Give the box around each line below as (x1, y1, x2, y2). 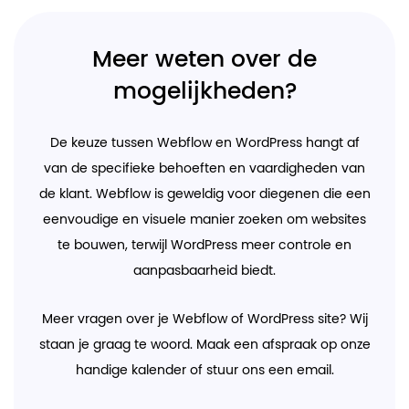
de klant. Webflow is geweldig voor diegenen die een (38, 187, 371, 201)
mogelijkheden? (112, 79, 297, 103)
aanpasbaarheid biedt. (133, 264, 276, 278)
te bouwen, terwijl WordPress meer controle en (58, 238, 351, 252)
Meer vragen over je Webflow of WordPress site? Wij (41, 312, 368, 326)
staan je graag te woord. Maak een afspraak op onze (38, 338, 371, 351)
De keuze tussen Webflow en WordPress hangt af (49, 136, 360, 150)
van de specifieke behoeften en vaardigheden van (44, 162, 365, 175)
